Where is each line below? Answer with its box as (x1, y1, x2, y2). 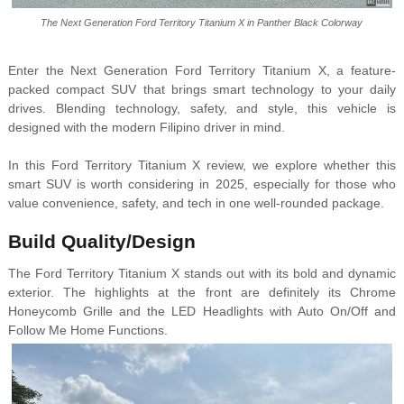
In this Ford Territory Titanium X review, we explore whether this (7, 158, 397, 173)
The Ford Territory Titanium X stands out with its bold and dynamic (7, 266, 397, 281)
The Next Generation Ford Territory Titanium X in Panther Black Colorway (41, 17, 363, 29)
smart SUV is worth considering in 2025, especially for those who (7, 177, 397, 192)
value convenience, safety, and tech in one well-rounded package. (7, 196, 384, 211)
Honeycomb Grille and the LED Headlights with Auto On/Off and (7, 304, 397, 319)
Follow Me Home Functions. (7, 323, 168, 338)
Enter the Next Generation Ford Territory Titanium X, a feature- (7, 63, 397, 78)
